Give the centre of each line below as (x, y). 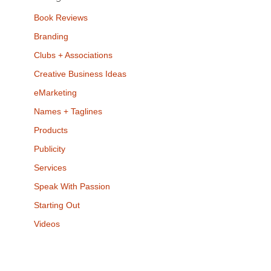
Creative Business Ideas (80, 74)
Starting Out (57, 205)
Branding (51, 36)
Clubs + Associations (73, 55)
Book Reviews (61, 18)
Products (51, 130)
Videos (47, 224)
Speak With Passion (72, 186)
